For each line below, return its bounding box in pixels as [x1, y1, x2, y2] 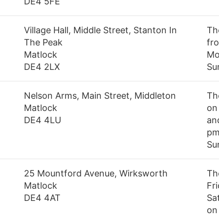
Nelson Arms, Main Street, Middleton [24, 90, 176, 101]
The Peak [24, 37, 63, 48]
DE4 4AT [24, 193, 61, 203]
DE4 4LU [24, 115, 62, 126]
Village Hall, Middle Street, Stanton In [24, 25, 177, 36]
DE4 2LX [24, 62, 61, 72]
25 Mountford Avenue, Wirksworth [24, 168, 168, 179]
